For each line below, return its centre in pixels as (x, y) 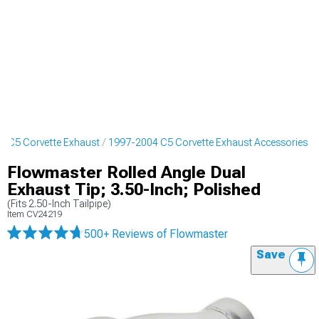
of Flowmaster (192, 234)
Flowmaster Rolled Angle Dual (126, 172)
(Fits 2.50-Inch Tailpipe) (59, 204)
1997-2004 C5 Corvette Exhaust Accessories (208, 142)
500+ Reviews (120, 234)
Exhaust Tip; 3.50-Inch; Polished (134, 189)
